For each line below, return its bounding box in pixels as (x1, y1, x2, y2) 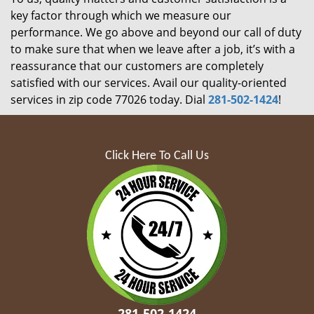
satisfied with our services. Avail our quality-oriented (11, 75, 287, 90)
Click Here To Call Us (105, 149, 209, 163)
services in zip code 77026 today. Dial (11, 92, 208, 107)
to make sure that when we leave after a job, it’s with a (11, 41, 295, 57)
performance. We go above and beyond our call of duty (11, 25, 301, 40)
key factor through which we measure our (11, 8, 231, 23)
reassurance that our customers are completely (11, 58, 264, 74)
